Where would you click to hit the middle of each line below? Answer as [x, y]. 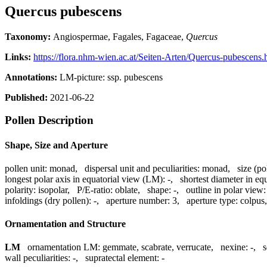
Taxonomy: [29, 36]
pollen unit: [26, 168]
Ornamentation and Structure [65, 224]
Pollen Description [49, 120]
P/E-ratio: [95, 190]
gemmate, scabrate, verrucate [157, 247]
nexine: [234, 247]
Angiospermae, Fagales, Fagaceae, [119, 36]
